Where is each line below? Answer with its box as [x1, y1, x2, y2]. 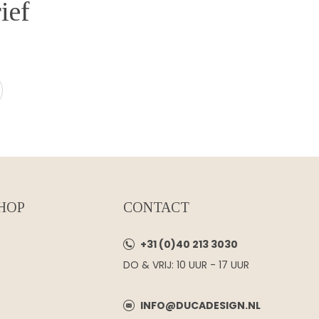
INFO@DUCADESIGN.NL [140, 298, 261, 313]
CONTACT [122, 199, 189, 215]
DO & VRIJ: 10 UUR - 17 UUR [122, 258, 249, 272]
